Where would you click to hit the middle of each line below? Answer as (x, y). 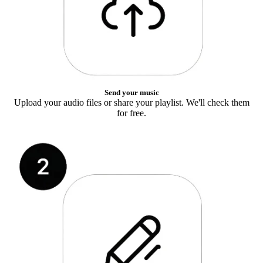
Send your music (131, 93)
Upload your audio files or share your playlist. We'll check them (131, 103)
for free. (131, 113)
